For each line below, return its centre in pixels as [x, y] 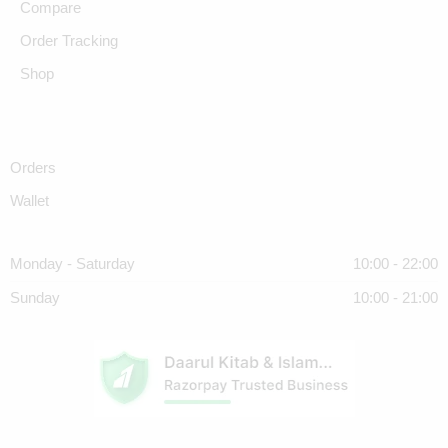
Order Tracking [69, 41]
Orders [33, 168]
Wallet [29, 201]
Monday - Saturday [72, 264]
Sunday [35, 298]
